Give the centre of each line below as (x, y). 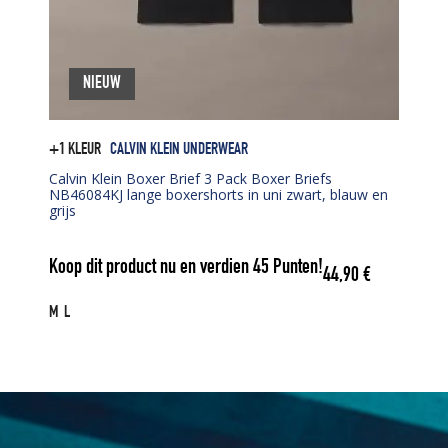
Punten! (296, 269)
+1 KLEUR (75, 150)
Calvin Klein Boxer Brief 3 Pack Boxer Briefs (190, 178)
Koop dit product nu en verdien (151, 269)
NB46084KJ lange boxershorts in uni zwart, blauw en (218, 194)
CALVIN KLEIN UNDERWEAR (179, 150)
